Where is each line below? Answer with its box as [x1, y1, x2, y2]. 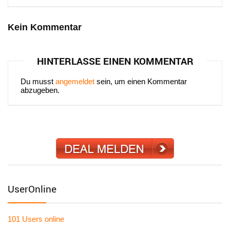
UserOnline [8, 182, 56, 196]
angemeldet [55, 77, 94, 86]
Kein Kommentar [8, 22, 82, 32]
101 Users [8, 214, 43, 223]
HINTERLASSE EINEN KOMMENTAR [36, 54, 194, 68]
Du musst [21, 77, 55, 86]
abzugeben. [21, 86, 60, 94]
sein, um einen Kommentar [94, 77, 187, 86]
